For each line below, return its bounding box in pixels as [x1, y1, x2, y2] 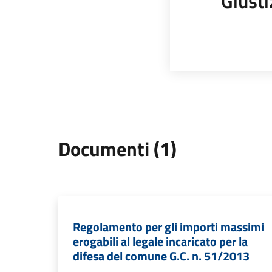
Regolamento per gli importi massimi [73, 217, 264, 236]
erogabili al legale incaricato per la [73, 232, 248, 251]
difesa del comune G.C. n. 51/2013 [73, 246, 250, 265]
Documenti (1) [58, 134, 177, 163]
